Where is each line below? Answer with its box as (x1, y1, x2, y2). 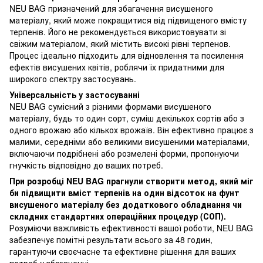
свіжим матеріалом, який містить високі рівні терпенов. (9, 37, 231, 49)
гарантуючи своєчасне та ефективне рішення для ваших (9, 245, 236, 257)
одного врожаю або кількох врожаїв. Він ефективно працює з (9, 123, 254, 136)
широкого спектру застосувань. (9, 72, 136, 85)
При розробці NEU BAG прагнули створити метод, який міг (9, 174, 254, 187)
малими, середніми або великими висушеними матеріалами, (9, 135, 249, 147)
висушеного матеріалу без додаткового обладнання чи (9, 198, 242, 210)
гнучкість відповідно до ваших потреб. (9, 159, 163, 171)
